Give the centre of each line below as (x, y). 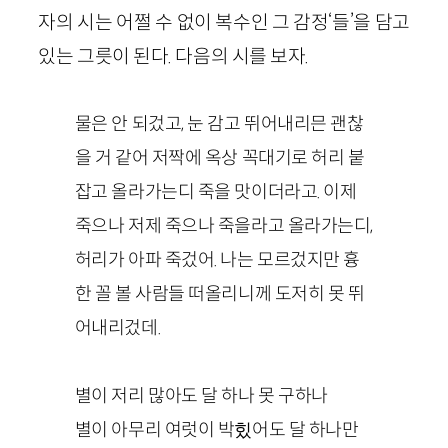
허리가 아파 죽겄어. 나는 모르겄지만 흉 (217, 259)
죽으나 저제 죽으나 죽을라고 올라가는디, (223, 225)
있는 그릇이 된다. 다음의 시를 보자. (173, 55)
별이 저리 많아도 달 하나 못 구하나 (201, 395)
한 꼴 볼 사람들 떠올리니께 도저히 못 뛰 (219, 293)
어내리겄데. (117, 327)
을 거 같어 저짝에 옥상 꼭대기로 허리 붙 (219, 157)
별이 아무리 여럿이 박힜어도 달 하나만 (216, 429)
